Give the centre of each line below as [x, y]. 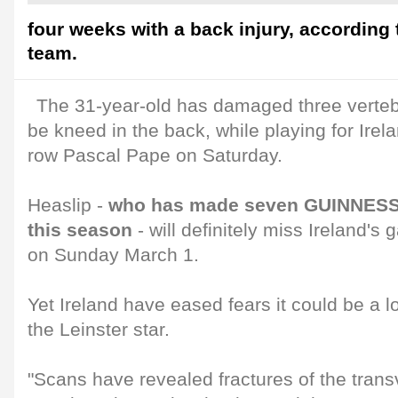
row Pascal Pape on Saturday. [155, 155]
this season [80, 230]
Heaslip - [68, 205]
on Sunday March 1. [113, 255]
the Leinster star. [99, 330]
